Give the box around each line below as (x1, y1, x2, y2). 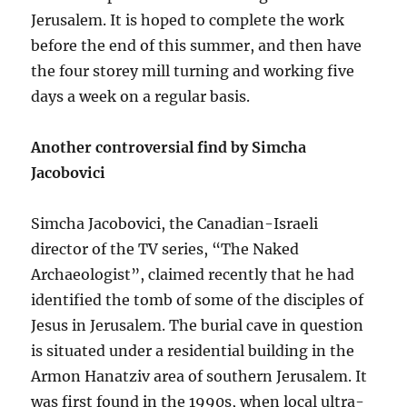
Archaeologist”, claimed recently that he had (31, 264, 355, 283)
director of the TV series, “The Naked (31, 239, 300, 258)
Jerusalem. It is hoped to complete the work (31, 10, 345, 29)
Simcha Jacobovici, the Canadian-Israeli (31, 213, 319, 233)
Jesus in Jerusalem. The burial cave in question (31, 315, 364, 334)
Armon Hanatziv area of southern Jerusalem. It (31, 366, 368, 385)
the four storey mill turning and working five (31, 61, 355, 80)
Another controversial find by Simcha (31, 137, 307, 156)
